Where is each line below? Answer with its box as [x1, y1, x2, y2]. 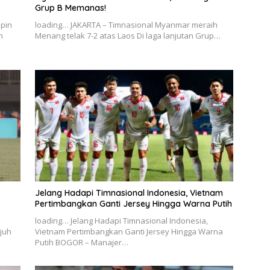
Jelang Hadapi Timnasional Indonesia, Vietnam [34, 187, 223, 199]
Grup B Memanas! [34, 2, 106, 13]
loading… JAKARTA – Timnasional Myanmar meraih [34, 19, 218, 30]
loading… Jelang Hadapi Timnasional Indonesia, [34, 215, 208, 227]
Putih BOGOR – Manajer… [34, 237, 128, 248]
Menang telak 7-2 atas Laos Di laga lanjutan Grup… [34, 30, 221, 41]
